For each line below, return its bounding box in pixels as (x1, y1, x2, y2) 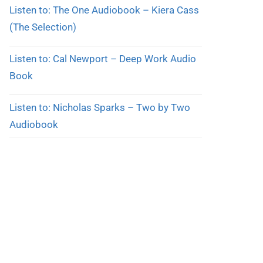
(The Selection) (9, 21, 76, 33)
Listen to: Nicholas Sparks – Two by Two (9, 101, 190, 113)
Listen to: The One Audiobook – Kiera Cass (9, 4, 199, 16)
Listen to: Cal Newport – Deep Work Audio (9, 52, 196, 65)
